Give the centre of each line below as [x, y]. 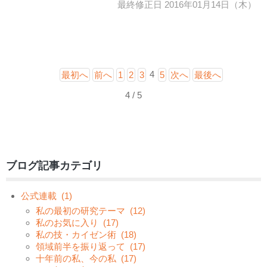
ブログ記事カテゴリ [54, 166]
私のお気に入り [67, 223]
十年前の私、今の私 [76, 258]
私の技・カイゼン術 [76, 235]
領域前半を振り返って [80, 246]
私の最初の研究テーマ [80, 211]
